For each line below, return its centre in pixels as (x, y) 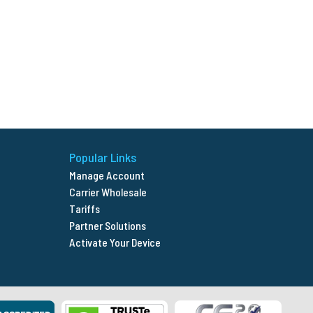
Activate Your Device (115, 242)
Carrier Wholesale (108, 192)
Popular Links (103, 158)
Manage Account (107, 175)
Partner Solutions (108, 226)
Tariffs (85, 209)
